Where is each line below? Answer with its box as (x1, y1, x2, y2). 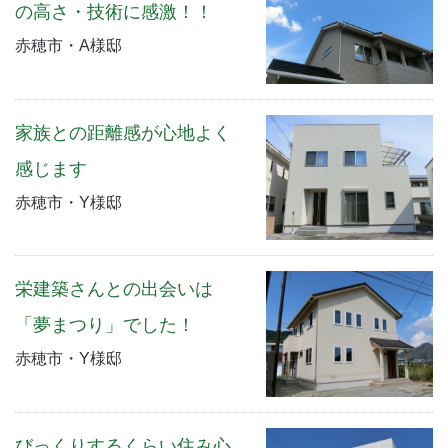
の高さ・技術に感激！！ (15, 2, 213, 23)
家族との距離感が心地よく (15, 122, 231, 143)
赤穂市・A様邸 (15, 37, 122, 55)
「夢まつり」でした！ (15, 315, 195, 336)
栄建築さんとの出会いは (15, 279, 213, 300)
